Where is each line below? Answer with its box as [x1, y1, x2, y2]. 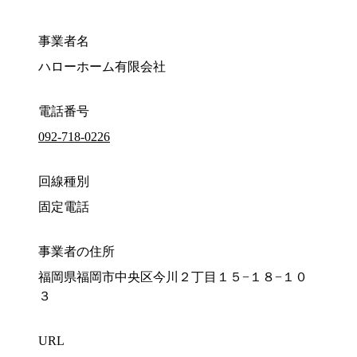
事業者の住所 [38, 245, 115, 259]
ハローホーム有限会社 [38, 60, 166, 74]
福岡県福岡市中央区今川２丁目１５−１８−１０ [38, 270, 308, 284]
